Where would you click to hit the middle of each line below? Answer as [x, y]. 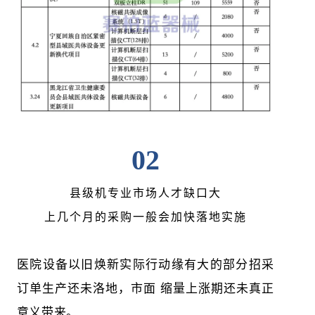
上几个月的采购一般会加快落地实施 [145, 217]
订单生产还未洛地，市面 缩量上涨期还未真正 [145, 289]
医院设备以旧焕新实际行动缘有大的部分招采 [145, 265]
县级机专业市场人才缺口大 [145, 193]
